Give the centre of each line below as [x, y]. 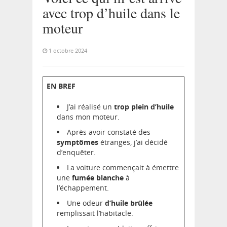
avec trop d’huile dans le [111, 13]
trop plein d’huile [144, 107]
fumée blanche [98, 178]
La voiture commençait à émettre [123, 167]
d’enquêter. [76, 152]
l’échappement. [83, 188]
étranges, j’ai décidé [133, 142]
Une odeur [86, 203]
